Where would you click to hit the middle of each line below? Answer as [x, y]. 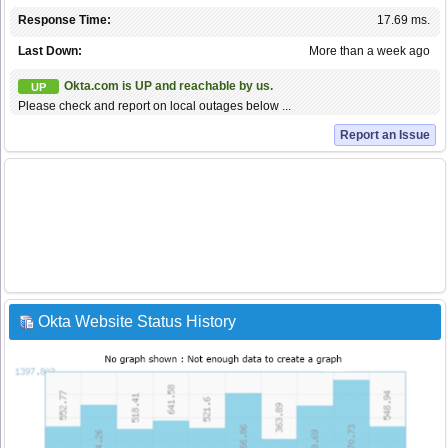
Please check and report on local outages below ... [154, 106]
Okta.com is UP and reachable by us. [168, 86]
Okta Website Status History [137, 322]
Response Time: [64, 20]
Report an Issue [385, 135]
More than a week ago [369, 51]
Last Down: [50, 51]
